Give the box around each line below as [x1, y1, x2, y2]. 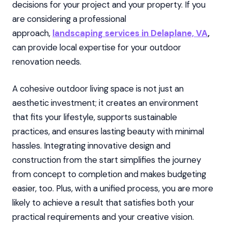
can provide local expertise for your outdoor [12, 41, 181, 53]
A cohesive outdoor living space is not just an [12, 83, 184, 95]
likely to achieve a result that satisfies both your [12, 197, 194, 209]
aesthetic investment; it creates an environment [12, 97, 198, 109]
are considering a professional [12, 13, 126, 24]
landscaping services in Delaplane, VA [52, 27, 208, 39]
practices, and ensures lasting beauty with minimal [12, 126, 204, 137]
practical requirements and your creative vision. [12, 211, 194, 223]
